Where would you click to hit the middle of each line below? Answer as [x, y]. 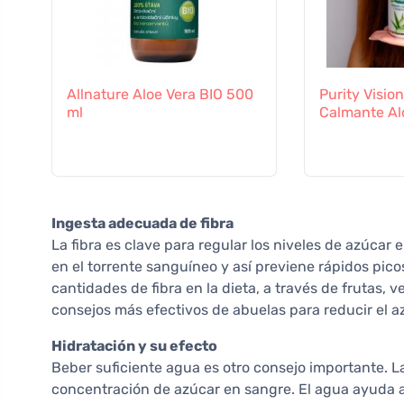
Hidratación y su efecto [134, 345]
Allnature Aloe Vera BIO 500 [160, 95]
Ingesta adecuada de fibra [142, 223]
